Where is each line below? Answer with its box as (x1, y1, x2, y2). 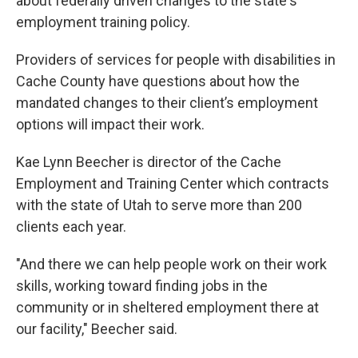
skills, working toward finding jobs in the (16, 277, 268, 295)
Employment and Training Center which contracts (16, 175, 329, 193)
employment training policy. (16, 14, 190, 31)
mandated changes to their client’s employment (16, 94, 318, 112)
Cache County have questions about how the (16, 73, 300, 90)
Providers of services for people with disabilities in (16, 51, 336, 69)
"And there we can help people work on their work (16, 256, 327, 273)
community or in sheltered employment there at (16, 299, 319, 316)
